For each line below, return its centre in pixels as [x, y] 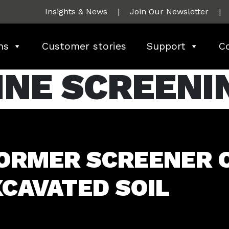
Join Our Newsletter [169, 12]
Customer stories [84, 46]
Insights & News [76, 12]
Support [166, 46]
